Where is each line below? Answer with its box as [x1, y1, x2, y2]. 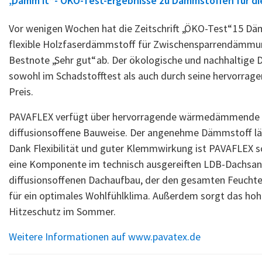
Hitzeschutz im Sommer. [9, 205, 118, 218]
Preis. [9, 85, 33, 98]
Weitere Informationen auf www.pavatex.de [9, 230, 201, 243]
